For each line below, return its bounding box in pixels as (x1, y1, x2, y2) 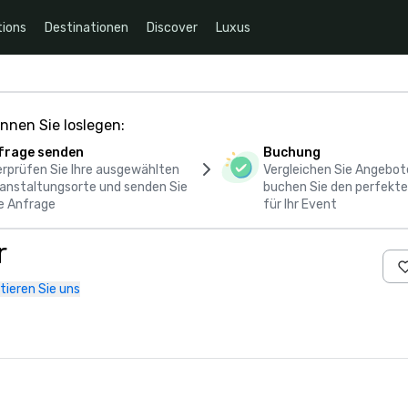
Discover (147, 19, 198, 36)
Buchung (262, 145, 321, 160)
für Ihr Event (262, 197, 337, 212)
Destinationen (45, 19, 128, 36)
